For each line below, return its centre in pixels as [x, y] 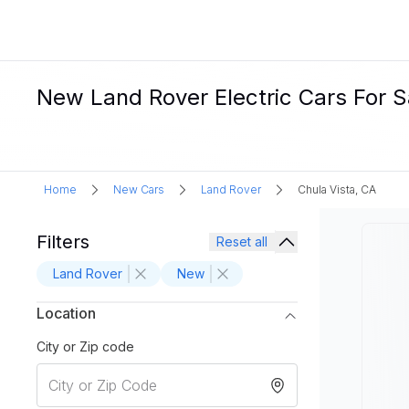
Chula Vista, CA [337, 189]
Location [66, 313]
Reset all [242, 241]
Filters [63, 242]
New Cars [139, 189]
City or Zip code [85, 346]
